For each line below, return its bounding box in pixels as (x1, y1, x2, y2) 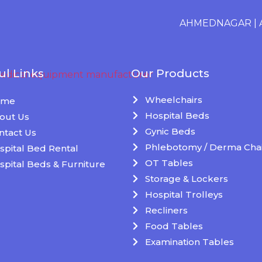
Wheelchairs (144, 94, 202, 105)
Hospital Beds (144, 109, 209, 121)
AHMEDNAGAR (163, 17, 236, 29)
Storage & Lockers (144, 173, 228, 184)
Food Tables (144, 220, 203, 232)
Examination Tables (144, 236, 234, 247)
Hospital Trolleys (144, 188, 223, 200)
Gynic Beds (144, 125, 195, 137)
